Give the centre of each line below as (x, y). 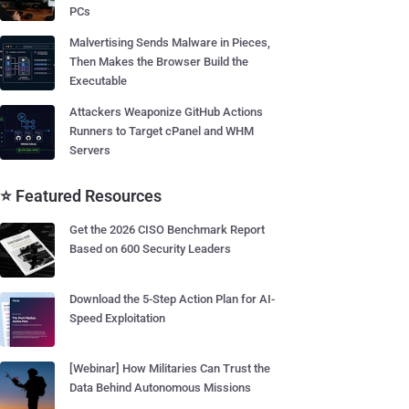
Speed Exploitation (117, 318)
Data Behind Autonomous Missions (160, 388)
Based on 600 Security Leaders (150, 249)
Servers (90, 150)
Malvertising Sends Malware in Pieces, (170, 42)
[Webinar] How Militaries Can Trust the (170, 368)
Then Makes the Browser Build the (159, 62)
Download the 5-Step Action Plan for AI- (172, 299)
